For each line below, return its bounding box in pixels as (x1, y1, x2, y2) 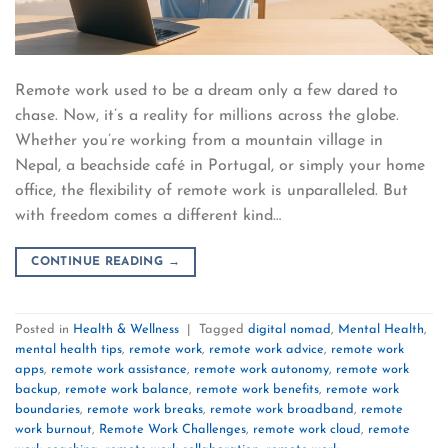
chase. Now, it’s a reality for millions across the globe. (15, 107, 399, 124)
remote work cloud (253, 423, 361, 437)
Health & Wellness (73, 323, 179, 337)
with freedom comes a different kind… (15, 207, 281, 224)
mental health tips (15, 343, 122, 357)
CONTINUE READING (31, 255, 168, 268)
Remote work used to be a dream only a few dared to (15, 82, 398, 99)
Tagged (199, 323, 248, 337)
